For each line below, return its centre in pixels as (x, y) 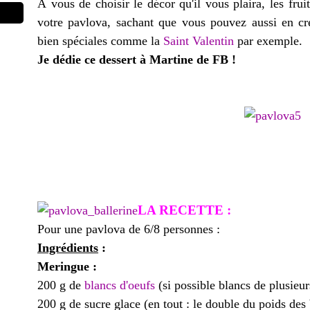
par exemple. (268, 41)
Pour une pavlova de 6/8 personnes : (129, 229)
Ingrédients (68, 248)
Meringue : (67, 266)
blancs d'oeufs (120, 285)
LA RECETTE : (186, 210)
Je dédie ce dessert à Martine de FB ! (137, 60)
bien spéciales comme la (100, 41)
